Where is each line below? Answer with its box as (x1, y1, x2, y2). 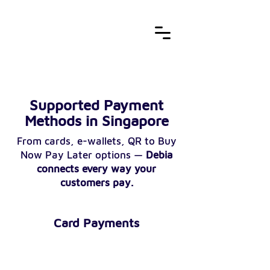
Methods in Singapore (24, 112, 169, 129)
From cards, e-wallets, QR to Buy (16, 135, 177, 147)
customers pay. (60, 177, 133, 189)
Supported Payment (30, 96, 163, 113)
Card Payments (53, 216, 139, 230)
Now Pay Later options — (20, 149, 146, 161)
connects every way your (37, 163, 156, 175)
